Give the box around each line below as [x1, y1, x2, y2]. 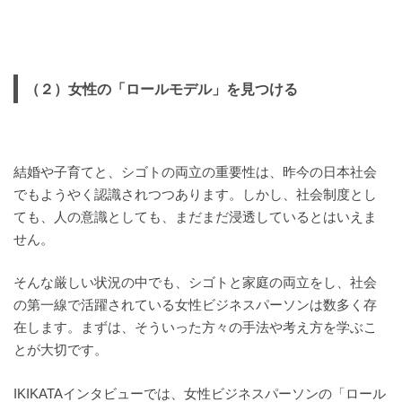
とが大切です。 [13, 343, 108, 358]
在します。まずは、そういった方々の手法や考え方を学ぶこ [13, 320, 377, 336]
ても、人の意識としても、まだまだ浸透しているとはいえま [13, 210, 377, 225]
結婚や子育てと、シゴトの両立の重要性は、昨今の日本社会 [13, 165, 377, 180]
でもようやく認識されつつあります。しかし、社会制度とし [13, 188, 377, 203]
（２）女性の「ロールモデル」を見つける [24, 81, 298, 98]
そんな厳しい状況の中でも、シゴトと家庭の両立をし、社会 [13, 275, 377, 291]
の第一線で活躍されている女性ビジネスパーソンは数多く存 [13, 298, 377, 313]
